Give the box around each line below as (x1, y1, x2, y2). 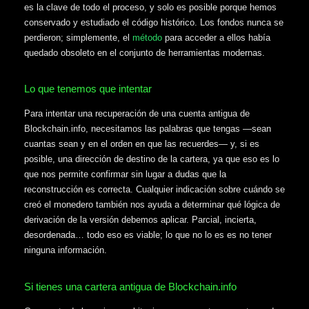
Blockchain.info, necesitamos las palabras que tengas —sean (24, 123, 271, 134)
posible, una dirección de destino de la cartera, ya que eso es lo (24, 154, 279, 165)
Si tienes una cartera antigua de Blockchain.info (24, 280, 237, 292)
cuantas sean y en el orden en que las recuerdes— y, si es (24, 139, 259, 150)
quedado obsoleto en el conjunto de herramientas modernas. (24, 47, 265, 58)
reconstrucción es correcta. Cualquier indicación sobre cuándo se (24, 184, 285, 195)
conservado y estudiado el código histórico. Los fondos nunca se (24, 17, 283, 28)
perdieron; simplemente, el (24, 32, 132, 43)
